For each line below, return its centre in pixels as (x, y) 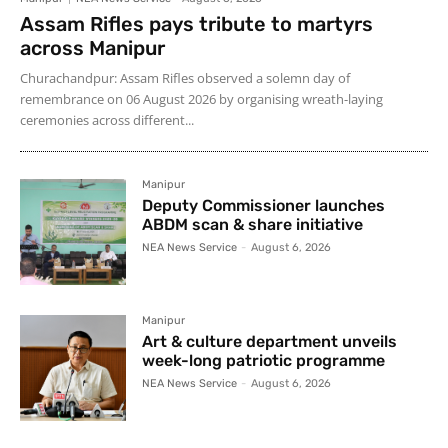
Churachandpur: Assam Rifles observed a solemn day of (185, 77)
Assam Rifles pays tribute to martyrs (196, 23)
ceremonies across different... (107, 119)
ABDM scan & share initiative (253, 224)
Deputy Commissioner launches (264, 205)
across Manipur (92, 47)
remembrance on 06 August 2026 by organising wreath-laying (201, 98)
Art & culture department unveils (270, 341)
